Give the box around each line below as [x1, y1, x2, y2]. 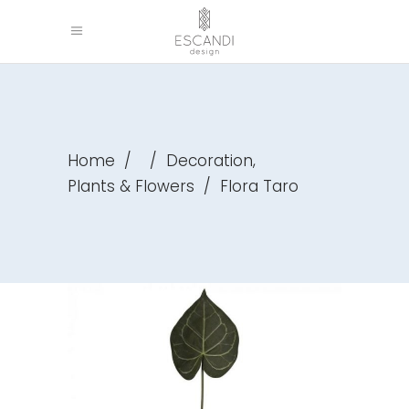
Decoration [166, 150, 253, 173]
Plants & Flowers [68, 174, 194, 197]
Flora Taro [220, 174, 299, 197]
